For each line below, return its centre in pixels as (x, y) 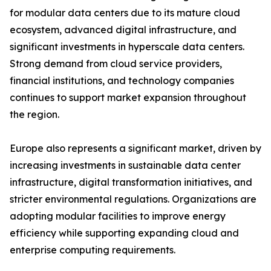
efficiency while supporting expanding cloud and (124, 233)
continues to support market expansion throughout (128, 98)
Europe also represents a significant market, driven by (135, 149)
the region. (34, 115)
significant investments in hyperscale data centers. (127, 47)
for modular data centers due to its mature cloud (125, 13)
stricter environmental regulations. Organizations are (133, 199)
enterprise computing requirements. (93, 250)
